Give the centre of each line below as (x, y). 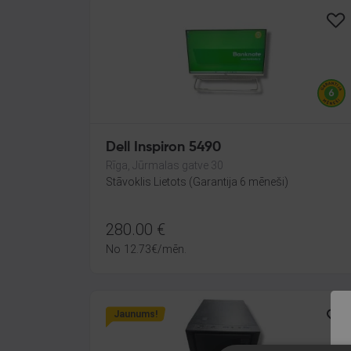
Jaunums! (136, 314)
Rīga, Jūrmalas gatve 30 (165, 165)
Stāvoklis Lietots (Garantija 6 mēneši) (197, 182)
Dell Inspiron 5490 (163, 147)
